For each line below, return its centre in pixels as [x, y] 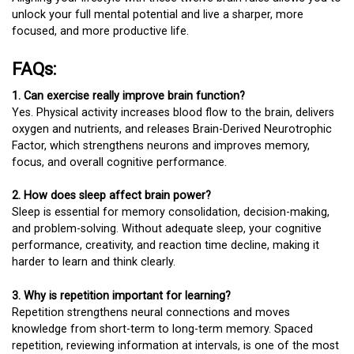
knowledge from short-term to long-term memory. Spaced [162, 329]
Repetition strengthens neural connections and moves [151, 312]
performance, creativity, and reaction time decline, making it [166, 246]
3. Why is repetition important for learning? [121, 296]
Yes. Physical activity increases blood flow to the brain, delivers [173, 112]
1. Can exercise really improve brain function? [128, 96]
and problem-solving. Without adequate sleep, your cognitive [167, 229]
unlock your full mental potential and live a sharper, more [158, 15]
